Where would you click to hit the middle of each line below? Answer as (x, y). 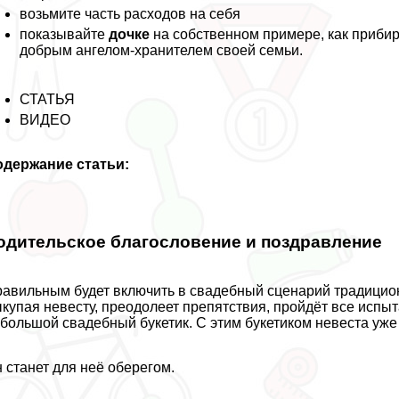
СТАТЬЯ (48, 100)
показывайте (65, 35)
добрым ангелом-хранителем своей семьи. (162, 51)
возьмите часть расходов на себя (130, 14)
